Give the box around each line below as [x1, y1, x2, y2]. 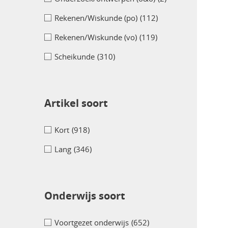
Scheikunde [54, 51, 95, 62]
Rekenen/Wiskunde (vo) [54, 32, 137, 43]
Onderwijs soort [44, 189, 125, 203]
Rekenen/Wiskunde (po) [54, 13, 137, 23]
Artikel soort [44, 96, 108, 110]
